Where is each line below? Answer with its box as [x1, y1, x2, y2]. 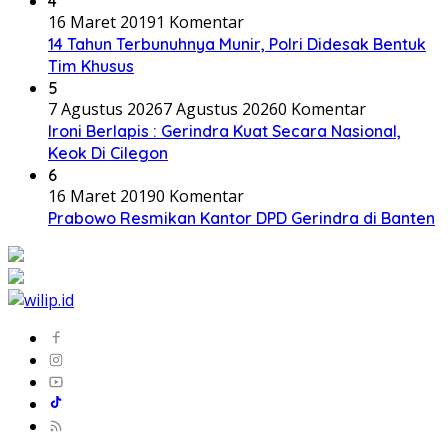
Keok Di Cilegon [48, 142, 168, 163]
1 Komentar [156, 10, 244, 33]
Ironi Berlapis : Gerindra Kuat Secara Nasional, [48, 120, 401, 141]
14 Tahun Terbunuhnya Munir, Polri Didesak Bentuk [48, 33, 426, 54]
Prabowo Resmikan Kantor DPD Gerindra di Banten [48, 207, 435, 228]
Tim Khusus [48, 55, 134, 76]
